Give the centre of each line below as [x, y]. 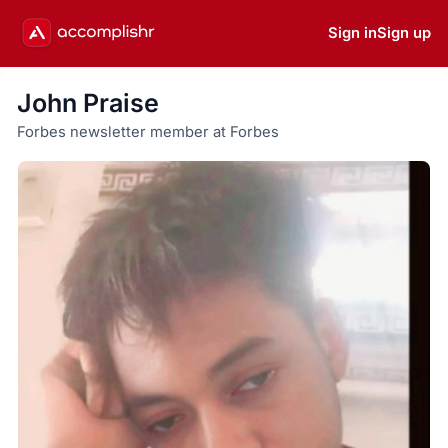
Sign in [352, 33]
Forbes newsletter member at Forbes [147, 132]
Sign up [404, 33]
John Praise [87, 103]
